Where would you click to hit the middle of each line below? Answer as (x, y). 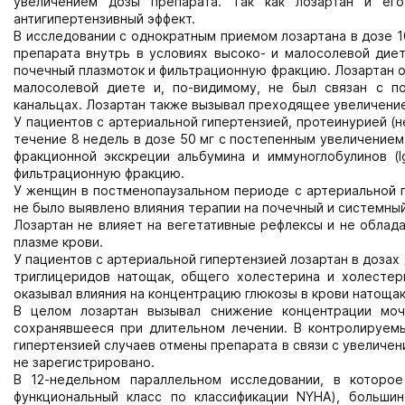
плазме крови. (58, 242)
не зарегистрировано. (84, 362)
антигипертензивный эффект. (104, 19)
